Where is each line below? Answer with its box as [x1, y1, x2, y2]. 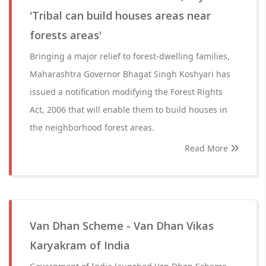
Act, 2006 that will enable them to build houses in [30, 104, 227, 115]
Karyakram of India [30, 238, 130, 252]
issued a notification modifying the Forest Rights [30, 86, 223, 97]
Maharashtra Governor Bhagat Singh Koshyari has [30, 68, 230, 80]
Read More [185, 142, 230, 154]
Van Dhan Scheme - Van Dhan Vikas [30, 218, 214, 233]
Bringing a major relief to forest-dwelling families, [30, 50, 230, 62]
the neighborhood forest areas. [30, 122, 154, 133]
